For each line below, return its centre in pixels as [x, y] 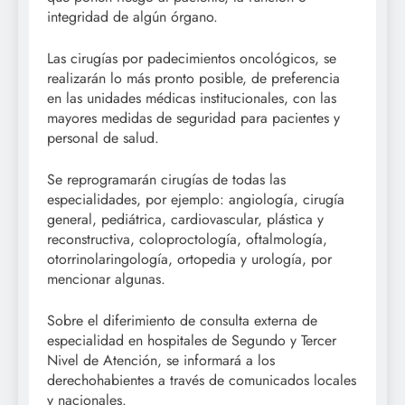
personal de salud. [103, 138]
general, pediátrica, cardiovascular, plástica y [185, 220]
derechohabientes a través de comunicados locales [202, 381]
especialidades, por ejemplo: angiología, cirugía [196, 200]
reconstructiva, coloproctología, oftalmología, [187, 240]
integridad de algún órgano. [132, 17]
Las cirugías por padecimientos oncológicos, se [192, 59]
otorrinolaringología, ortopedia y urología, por [189, 259]
